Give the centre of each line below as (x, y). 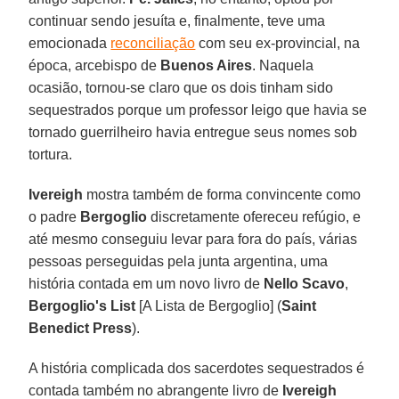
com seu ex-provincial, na (278, 43)
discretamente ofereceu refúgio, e (254, 216)
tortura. (51, 154)
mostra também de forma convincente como (222, 194)
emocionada (70, 43)
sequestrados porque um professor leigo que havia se (198, 110)
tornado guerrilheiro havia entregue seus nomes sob (193, 132)
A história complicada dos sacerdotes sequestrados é (197, 368)
